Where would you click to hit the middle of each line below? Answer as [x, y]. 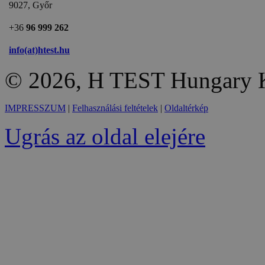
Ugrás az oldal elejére [105, 137]
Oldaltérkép [186, 108]
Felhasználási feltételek [115, 108]
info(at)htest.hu [39, 50]
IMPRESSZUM [35, 108]
